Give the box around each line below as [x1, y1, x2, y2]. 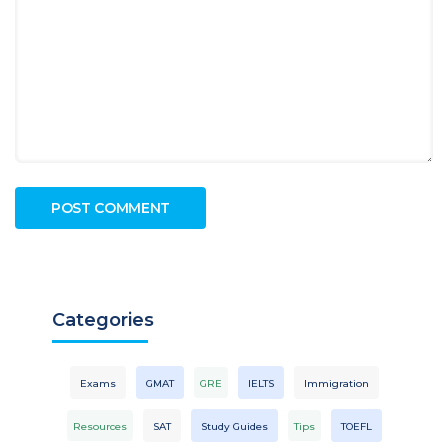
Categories [51, 309, 154, 332]
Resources [72, 420, 127, 434]
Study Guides [200, 420, 268, 434]
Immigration [303, 377, 369, 391]
